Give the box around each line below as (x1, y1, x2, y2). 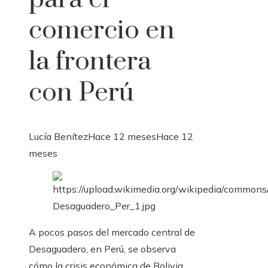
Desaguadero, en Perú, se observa (29, 243, 176, 255)
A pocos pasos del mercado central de (29, 226, 195, 239)
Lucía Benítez (29, 130, 88, 143)
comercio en (29, 14, 175, 47)
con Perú (29, 77, 134, 109)
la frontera (29, 45, 151, 78)
